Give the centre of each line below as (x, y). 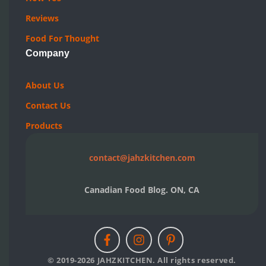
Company (47, 53)
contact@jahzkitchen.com (142, 158)
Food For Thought (62, 39)
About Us (45, 85)
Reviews (42, 18)
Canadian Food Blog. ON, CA (142, 190)
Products (44, 126)
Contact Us (48, 106)
